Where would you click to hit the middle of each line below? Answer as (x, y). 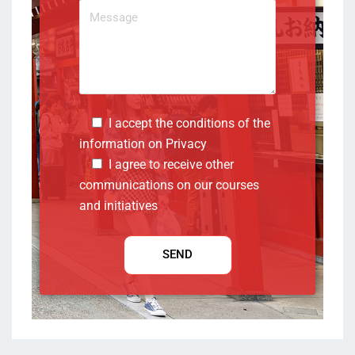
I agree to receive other (171, 164)
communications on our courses (169, 185)
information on (122, 143)
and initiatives (118, 205)
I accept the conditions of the (189, 123)
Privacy (186, 143)
